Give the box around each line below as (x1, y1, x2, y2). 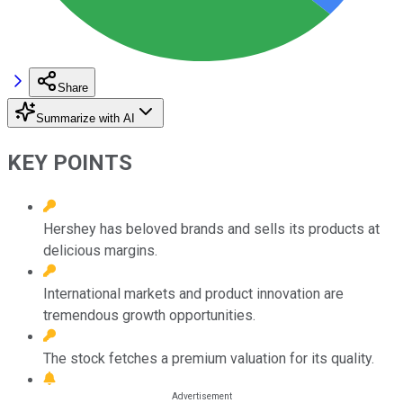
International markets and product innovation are (43, 284, 344, 302)
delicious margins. (43, 241, 157, 259)
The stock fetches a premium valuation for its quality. (43, 349, 374, 367)
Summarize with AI (36, 111, 135, 125)
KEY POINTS (7, 149, 132, 175)
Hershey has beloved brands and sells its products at (43, 219, 380, 237)
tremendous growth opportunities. (43, 306, 255, 324)
